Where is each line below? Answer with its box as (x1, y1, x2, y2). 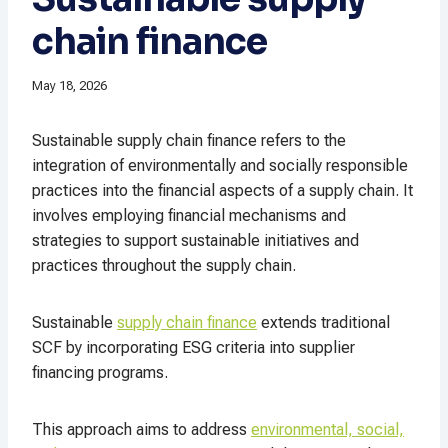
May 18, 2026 (32, 78, 107, 94)
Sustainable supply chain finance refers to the (32, 131, 346, 151)
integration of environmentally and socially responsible (32, 156, 408, 176)
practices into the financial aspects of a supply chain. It (32, 181, 413, 201)
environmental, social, (251, 420, 404, 440)
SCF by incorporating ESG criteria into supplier (32, 338, 355, 358)
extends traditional (257, 313, 390, 333)
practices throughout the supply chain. (32, 256, 296, 276)
